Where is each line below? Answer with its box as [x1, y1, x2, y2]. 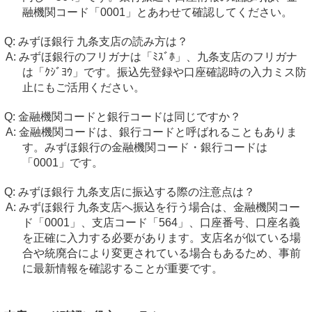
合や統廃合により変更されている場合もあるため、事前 [22, 247, 301, 259]
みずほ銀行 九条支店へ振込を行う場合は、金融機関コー [18, 201, 300, 213]
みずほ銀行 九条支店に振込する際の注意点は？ [18, 186, 255, 198]
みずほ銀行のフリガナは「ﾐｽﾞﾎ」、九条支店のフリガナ [18, 51, 297, 63]
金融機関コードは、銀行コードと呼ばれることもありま [18, 126, 297, 138]
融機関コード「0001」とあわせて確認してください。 [22, 6, 292, 18]
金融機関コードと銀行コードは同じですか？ [18, 111, 241, 123]
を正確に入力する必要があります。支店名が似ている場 [22, 232, 301, 244]
